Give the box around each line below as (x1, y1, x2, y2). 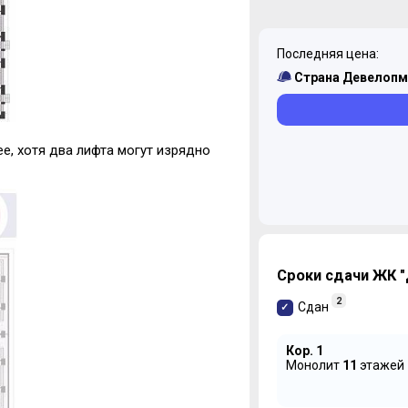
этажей (356, 357, 404, 372)
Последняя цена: (276, 46, 379, 62)
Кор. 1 (285, 342, 323, 358)
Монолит (285, 357, 342, 372)
